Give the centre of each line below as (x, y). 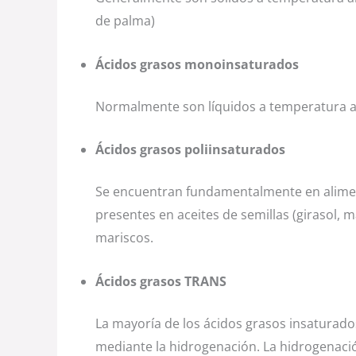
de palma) (125, 20)
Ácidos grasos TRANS (161, 281)
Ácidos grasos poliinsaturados (190, 150)
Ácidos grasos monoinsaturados (197, 64)
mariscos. (124, 238)
